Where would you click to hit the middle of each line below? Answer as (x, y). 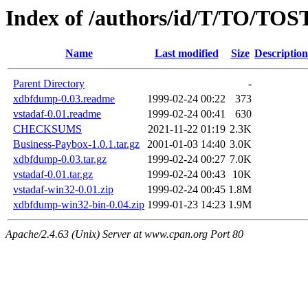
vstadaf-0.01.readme (57, 114)
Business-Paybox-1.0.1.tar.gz (76, 144)
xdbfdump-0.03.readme (64, 99)
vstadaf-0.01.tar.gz (53, 175)
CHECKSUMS (47, 129)
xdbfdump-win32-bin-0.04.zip (79, 205)
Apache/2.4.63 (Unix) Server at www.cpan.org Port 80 (124, 234)
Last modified (186, 54)
